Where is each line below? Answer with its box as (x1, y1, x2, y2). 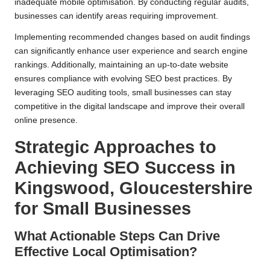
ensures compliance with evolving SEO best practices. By (14, 74, 232, 84)
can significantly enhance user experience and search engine (14, 46, 248, 56)
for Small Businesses (14, 199, 191, 219)
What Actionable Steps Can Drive (14, 228, 220, 244)
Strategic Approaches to (14, 137, 216, 157)
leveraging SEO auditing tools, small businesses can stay (14, 88, 231, 98)
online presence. (14, 116, 78, 125)
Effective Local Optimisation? (14, 244, 197, 260)
